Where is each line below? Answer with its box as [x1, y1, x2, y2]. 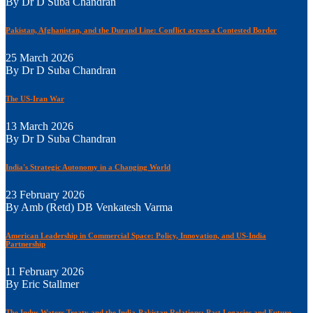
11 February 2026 [6, 265, 84, 277]
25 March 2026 [6, 51, 73, 64]
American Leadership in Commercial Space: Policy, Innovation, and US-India [6, 231, 266, 240]
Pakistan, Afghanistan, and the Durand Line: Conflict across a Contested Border [6, 26, 277, 35]
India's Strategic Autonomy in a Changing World [6, 162, 170, 171]
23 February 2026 [6, 188, 85, 201]
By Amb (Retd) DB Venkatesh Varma [6, 201, 173, 213]
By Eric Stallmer [6, 277, 79, 290]
